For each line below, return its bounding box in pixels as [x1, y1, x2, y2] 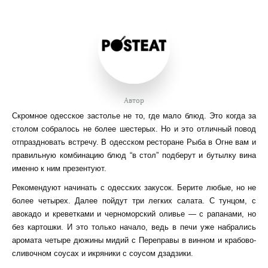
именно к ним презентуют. [12, 164, 109, 173]
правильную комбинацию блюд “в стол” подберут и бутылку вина [12, 151, 256, 160]
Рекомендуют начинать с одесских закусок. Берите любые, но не [12, 183, 256, 192]
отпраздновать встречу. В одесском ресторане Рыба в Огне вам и [12, 138, 256, 147]
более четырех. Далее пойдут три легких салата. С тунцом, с [12, 196, 256, 205]
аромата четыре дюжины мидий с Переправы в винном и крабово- [12, 236, 256, 245]
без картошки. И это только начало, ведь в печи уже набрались [12, 223, 256, 232]
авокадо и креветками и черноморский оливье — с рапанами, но [12, 209, 256, 218]
